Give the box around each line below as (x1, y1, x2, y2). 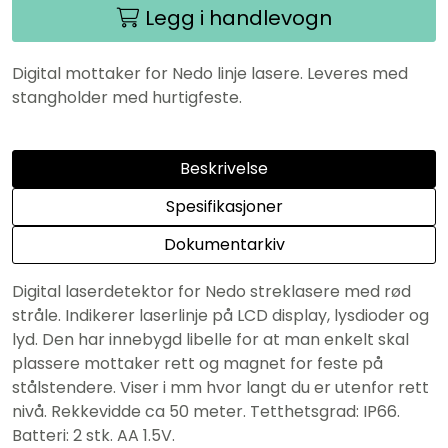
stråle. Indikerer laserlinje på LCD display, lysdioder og (12, 303, 429, 327)
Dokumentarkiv (163, 232, 285, 256)
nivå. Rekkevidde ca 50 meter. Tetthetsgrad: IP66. (12, 399, 400, 423)
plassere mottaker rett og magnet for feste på (12, 351, 383, 375)
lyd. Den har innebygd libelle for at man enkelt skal (12, 327, 409, 351)
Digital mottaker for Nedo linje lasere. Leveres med (12, 61, 408, 85)
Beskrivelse (180, 156, 268, 180)
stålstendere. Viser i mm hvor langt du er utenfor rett (12, 375, 429, 399)
